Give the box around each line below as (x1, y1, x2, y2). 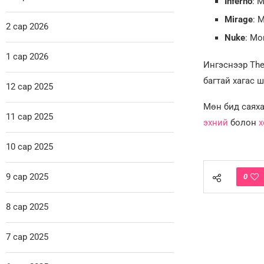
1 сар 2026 (6, 51, 48, 62)
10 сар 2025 (6, 141, 53, 153)
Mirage (224, 14, 253, 25)
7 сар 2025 (6, 232, 48, 243)
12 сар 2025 (6, 81, 53, 93)
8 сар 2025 (6, 202, 48, 213)
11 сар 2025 (6, 111, 53, 123)
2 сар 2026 (6, 21, 48, 32)
